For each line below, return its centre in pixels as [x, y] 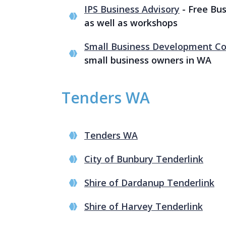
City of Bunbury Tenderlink [144, 159]
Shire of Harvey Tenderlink [144, 206]
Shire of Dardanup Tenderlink [149, 182]
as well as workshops [131, 22]
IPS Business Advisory [132, 9]
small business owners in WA [148, 60]
